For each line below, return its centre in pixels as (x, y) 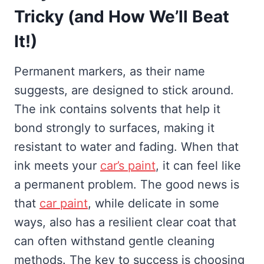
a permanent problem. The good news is (127, 185)
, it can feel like (198, 166)
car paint (64, 204)
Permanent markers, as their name (110, 72)
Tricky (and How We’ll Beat (122, 17)
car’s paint (128, 166)
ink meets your (57, 166)
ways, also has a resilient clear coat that (125, 222)
